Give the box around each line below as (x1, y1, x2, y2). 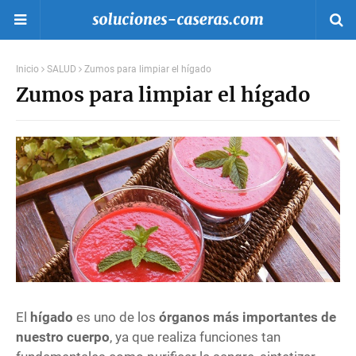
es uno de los (73, 308, 159, 325)
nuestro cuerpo (16, 328, 110, 345)
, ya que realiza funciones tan (110, 328, 281, 345)
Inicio (16, 64, 39, 75)
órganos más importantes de (159, 308, 336, 325)
